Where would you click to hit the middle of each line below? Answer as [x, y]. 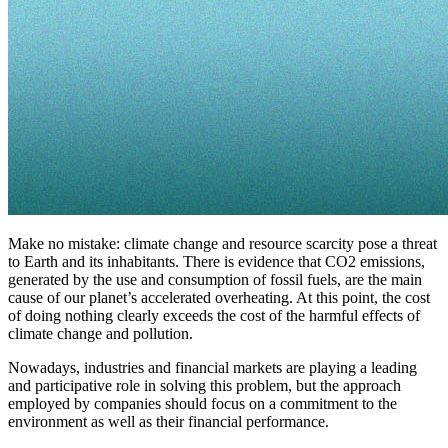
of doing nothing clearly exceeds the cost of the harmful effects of [214, 316]
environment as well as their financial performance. [168, 422]
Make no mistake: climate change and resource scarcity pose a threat [222, 244]
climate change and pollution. [100, 334]
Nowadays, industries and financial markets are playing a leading [212, 368]
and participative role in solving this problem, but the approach [204, 386]
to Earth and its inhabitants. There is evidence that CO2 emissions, [216, 262]
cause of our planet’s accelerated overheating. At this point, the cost [219, 298]
